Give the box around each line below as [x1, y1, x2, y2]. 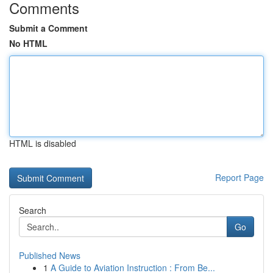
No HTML [9, 37, 48, 49]
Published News [19, 249, 80, 261]
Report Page [215, 171, 264, 183]
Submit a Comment [9, 22, 88, 34]
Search [19, 204, 46, 216]
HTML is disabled [9, 137, 76, 149]
